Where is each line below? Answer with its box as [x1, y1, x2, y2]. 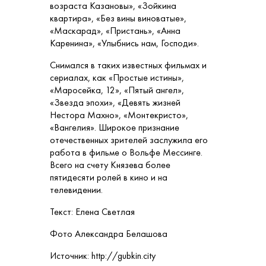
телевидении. [50, 183, 103, 197]
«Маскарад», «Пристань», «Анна [50, 24, 180, 37]
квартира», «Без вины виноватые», [50, 12, 186, 25]
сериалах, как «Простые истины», [50, 71, 184, 84]
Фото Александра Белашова [50, 227, 167, 240]
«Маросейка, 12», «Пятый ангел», [50, 84, 184, 97]
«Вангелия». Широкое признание [50, 121, 179, 134]
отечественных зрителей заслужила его [50, 134, 208, 147]
